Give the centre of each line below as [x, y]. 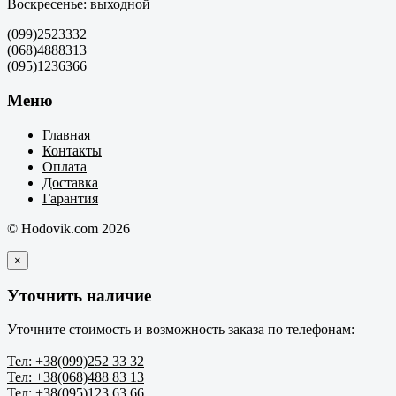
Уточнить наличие [79, 295]
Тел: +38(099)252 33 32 [76, 362]
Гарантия [70, 198]
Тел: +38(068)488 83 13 [76, 377]
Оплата [65, 166]
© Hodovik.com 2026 [69, 228]
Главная [66, 134]
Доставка [70, 182]
